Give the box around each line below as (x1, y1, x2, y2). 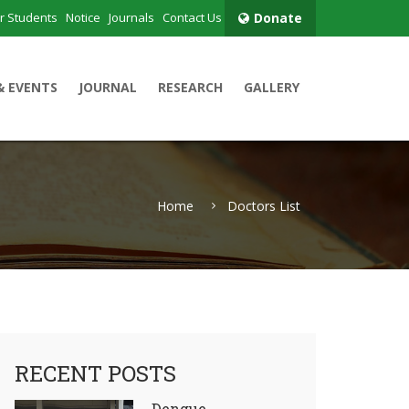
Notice (66, 9, 100, 26)
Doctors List (227, 196, 300, 215)
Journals (109, 9, 154, 26)
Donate (254, 9, 302, 26)
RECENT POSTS (15, 359, 176, 388)
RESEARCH (157, 79, 223, 96)
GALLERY (243, 79, 299, 96)
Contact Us (163, 9, 222, 26)
